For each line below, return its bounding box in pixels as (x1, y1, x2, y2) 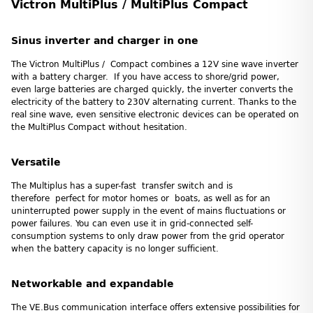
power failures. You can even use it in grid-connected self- (11, 218, 253, 228)
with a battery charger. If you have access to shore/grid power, (11, 71, 279, 82)
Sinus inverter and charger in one (11, 34, 198, 47)
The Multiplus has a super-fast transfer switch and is (11, 180, 233, 191)
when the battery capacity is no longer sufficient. (11, 243, 219, 254)
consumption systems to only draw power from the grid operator (11, 231, 284, 241)
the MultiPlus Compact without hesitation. (11, 122, 187, 132)
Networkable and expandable (11, 277, 174, 290)
